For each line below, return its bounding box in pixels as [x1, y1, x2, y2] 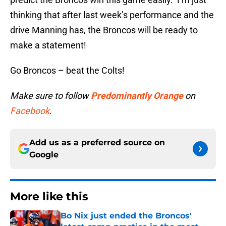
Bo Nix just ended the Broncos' [61, 211, 192, 221]
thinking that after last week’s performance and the [10, 10, 214, 21]
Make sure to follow [10, 90, 89, 101]
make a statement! [10, 40, 86, 51]
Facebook [10, 105, 49, 117]
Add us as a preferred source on [29, 138, 165, 148]
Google [29, 150, 59, 160]
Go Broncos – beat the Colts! [10, 65, 125, 76]
